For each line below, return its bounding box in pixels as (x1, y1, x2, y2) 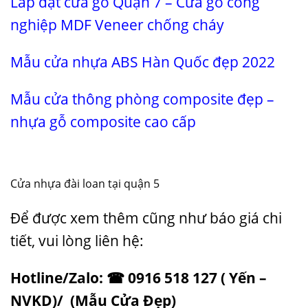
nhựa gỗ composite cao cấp (10, 111, 196, 131)
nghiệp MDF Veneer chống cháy (10, 14, 224, 34)
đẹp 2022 (209, 52, 275, 71)
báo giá (210, 208, 259, 228)
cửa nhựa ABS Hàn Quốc (44, 52, 209, 71)
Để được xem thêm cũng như (10, 208, 210, 228)
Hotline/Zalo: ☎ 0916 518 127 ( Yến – (10, 267, 267, 287)
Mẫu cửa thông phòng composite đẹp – (10, 89, 278, 109)
